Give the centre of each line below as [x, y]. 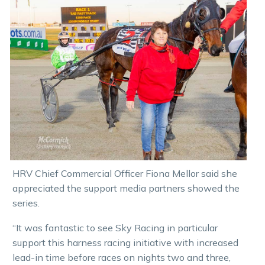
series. [26, 203]
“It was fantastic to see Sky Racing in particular [115, 228]
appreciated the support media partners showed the [126, 188]
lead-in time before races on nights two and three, [122, 258]
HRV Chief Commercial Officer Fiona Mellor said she [125, 173]
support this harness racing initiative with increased [125, 243]
